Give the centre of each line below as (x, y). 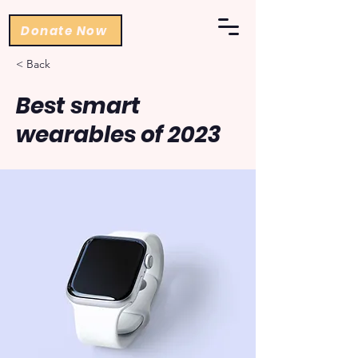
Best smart (78, 106)
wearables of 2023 (118, 135)
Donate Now (64, 30)
